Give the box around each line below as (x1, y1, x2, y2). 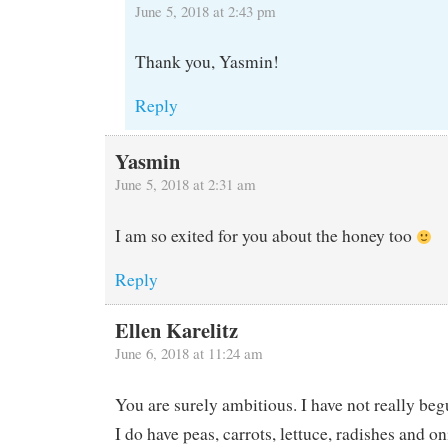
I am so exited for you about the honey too (114, 224, 416, 248)
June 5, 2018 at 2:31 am (114, 174, 256, 195)
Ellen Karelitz (114, 315, 238, 346)
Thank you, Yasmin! (134, 50, 279, 74)
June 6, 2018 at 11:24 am (114, 343, 263, 364)
